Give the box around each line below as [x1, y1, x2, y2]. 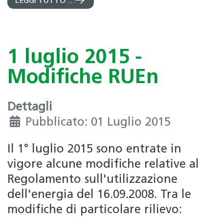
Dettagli [7, 101, 52, 113]
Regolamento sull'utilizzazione [7, 174, 177, 186]
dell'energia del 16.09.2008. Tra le [7, 189, 191, 201]
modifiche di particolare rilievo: [7, 204, 182, 216]
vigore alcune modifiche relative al [7, 158, 199, 171]
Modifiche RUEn [7, 68, 159, 88]
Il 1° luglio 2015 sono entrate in [7, 143, 181, 155]
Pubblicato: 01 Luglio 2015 [25, 116, 171, 129]
